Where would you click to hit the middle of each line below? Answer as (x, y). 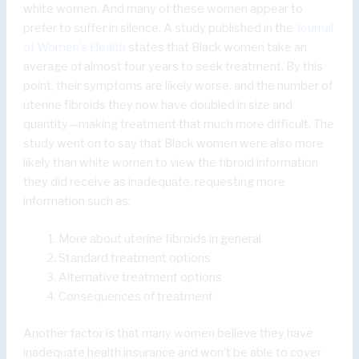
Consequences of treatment (136, 297)
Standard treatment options (135, 258)
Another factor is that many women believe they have (169, 334)
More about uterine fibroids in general (160, 239)
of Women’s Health (75, 48)
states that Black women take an (217, 48)
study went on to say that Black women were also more (174, 144)
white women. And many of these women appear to (163, 9)
